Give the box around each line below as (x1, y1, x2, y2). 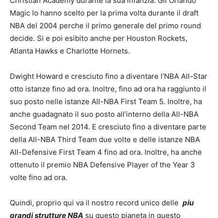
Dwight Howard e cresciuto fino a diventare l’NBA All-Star (10, 72, 207, 81)
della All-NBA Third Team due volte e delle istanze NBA (10, 135, 200, 144)
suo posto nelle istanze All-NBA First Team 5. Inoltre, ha (10, 97, 202, 106)
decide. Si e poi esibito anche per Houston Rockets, (10, 34, 187, 43)
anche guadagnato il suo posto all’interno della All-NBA (10, 109, 199, 119)
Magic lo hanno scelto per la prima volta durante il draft (10, 8, 199, 18)
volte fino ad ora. (10, 173, 67, 182)
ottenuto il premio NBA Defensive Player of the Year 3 (10, 160, 195, 169)
